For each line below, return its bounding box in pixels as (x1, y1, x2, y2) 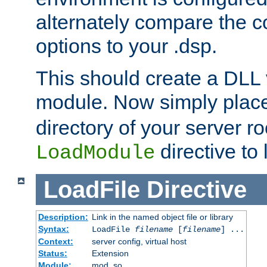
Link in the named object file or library (91, 212, 233, 222)
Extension (91, 249, 129, 259)
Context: (38, 237, 73, 247)
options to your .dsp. (36, 34, 217, 57)
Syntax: (38, 224, 69, 234)
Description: (38, 212, 88, 222)
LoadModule (36, 141, 155, 164)
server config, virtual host (91, 237, 187, 247)
